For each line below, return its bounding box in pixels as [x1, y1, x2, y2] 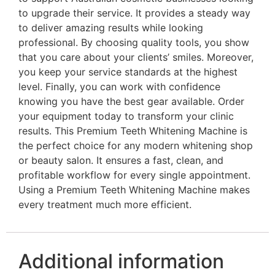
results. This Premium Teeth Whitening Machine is [18, 124, 247, 137]
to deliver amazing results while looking [18, 21, 203, 34]
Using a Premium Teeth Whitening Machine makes [18, 183, 250, 196]
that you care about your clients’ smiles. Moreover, [18, 50, 254, 63]
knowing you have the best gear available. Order [18, 95, 244, 107]
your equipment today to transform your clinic [18, 109, 234, 122]
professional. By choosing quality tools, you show [18, 36, 249, 48]
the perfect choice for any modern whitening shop [18, 139, 253, 152]
